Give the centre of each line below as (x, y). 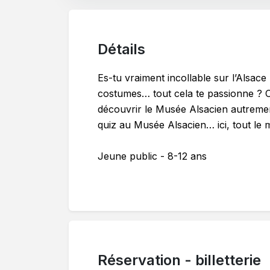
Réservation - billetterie (179, 260)
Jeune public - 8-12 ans (152, 156)
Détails (121, 49)
